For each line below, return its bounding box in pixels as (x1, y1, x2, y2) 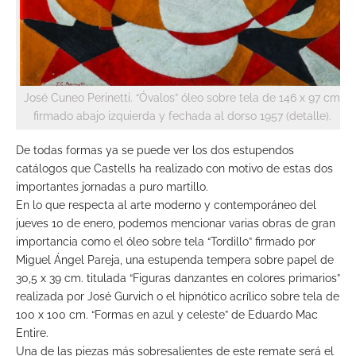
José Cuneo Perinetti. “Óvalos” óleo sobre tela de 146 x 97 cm (24, 91, 340, 104)
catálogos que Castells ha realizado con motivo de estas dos (16, 161, 333, 175)
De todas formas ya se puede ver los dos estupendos (16, 143, 294, 157)
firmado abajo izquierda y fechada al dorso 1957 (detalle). (33, 109, 331, 122)
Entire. (16, 326, 48, 339)
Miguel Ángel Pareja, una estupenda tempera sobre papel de (16, 253, 334, 266)
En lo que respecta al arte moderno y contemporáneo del (16, 198, 316, 211)
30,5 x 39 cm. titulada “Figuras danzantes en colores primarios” (16, 271, 340, 284)
